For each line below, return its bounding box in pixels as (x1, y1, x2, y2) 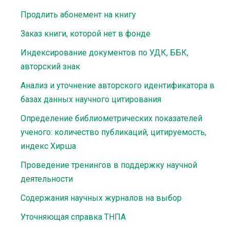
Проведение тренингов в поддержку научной (21, 160, 197, 170)
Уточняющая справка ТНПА (21, 212, 126, 222)
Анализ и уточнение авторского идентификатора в (21, 81, 215, 90)
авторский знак (21, 62, 80, 71)
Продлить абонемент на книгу (21, 10, 136, 20)
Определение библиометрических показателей (21, 113, 202, 123)
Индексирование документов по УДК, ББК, (21, 48, 188, 57)
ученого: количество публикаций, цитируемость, (21, 127, 206, 137)
